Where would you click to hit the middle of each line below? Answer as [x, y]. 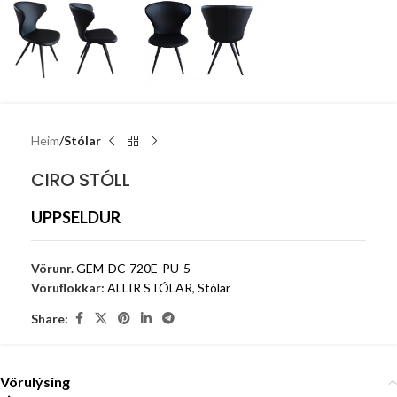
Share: [50, 318]
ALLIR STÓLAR [150, 288]
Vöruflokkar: [68, 288]
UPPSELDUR [76, 217]
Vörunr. [54, 268]
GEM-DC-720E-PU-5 [133, 268]
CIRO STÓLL [81, 180]
